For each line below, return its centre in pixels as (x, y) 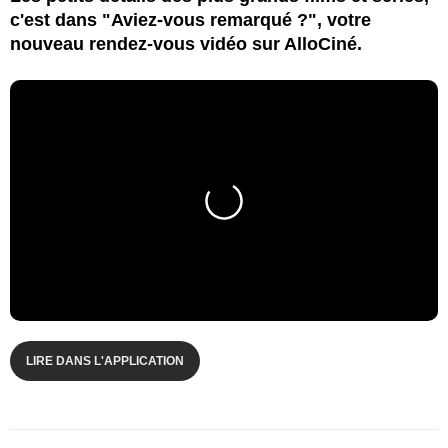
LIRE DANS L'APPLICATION (105, 360)
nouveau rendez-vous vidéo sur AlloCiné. (186, 43)
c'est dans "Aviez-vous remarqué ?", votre (190, 19)
